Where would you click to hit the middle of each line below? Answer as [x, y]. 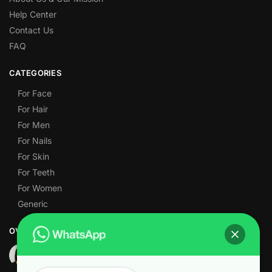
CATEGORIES [35, 73]
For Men [34, 124]
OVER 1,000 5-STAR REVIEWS [68, 230]
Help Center [33, 15]
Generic [33, 203]
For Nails [35, 140]
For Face [35, 93]
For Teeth [36, 172]
